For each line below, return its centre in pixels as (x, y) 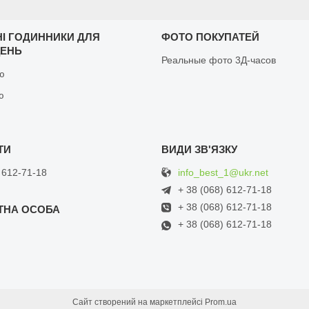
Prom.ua (221, 302)
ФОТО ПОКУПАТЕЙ (210, 37)
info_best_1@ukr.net (223, 172)
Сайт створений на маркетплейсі (139, 302)
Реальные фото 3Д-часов (218, 60)
